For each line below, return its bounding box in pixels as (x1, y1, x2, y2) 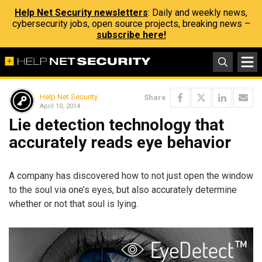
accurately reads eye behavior (9, 133, 231, 152)
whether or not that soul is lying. (9, 198, 138, 209)
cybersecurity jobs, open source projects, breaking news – (12, 18, 250, 29)
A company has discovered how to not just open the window (9, 170, 253, 181)
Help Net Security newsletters (15, 7, 148, 18)
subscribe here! (96, 29, 166, 40)
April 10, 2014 (40, 102, 80, 110)
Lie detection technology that (9, 115, 224, 135)
